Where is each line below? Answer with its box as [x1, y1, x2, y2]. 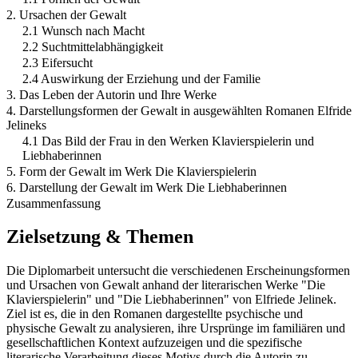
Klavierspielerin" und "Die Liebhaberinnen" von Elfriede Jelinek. [6, 292, 336, 307]
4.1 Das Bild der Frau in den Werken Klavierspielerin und [22, 133, 314, 148]
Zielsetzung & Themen [6, 226, 193, 248]
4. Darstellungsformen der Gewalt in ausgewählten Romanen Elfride [6, 103, 352, 117]
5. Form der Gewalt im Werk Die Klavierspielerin [6, 164, 257, 178]
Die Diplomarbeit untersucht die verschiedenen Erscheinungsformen [6, 264, 350, 278]
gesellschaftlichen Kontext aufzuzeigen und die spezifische [6, 336, 302, 350]
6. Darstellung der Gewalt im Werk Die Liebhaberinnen [6, 180, 287, 194]
